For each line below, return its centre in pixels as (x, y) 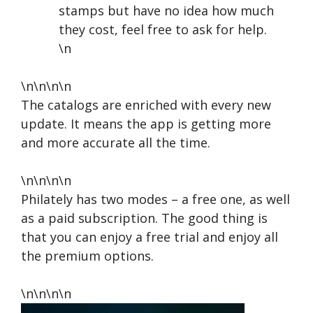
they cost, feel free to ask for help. (163, 29)
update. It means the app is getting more (146, 123)
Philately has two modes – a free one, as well (155, 199)
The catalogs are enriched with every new (146, 104)
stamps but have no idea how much (166, 10)
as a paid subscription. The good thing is (144, 218)
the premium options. (87, 255)
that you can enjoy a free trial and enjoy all (150, 236)
